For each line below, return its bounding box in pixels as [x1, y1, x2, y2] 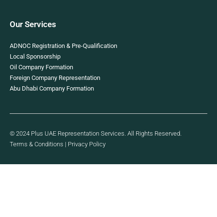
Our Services [10, 19, 56, 30]
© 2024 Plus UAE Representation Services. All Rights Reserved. [10, 130, 182, 138]
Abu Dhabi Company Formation [10, 85, 94, 93]
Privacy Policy [68, 140, 106, 148]
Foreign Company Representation [10, 74, 100, 82]
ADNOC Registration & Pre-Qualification [10, 42, 117, 50]
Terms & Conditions [10, 140, 63, 148]
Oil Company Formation [10, 63, 73, 71]
